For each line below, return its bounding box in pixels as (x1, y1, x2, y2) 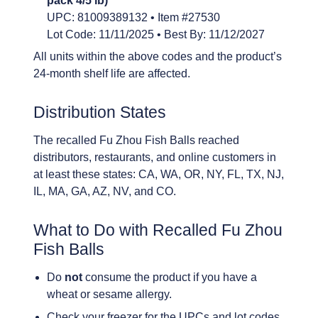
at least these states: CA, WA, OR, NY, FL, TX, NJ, (33, 168, 284, 181)
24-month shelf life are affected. (33, 67, 190, 79)
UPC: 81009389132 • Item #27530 (47, 11, 221, 23)
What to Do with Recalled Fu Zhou (33, 220, 283, 239)
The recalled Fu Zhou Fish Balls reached (33, 134, 239, 147)
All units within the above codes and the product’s (33, 50, 282, 62)
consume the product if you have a (82, 271, 258, 284)
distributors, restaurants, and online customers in (33, 151, 276, 164)
